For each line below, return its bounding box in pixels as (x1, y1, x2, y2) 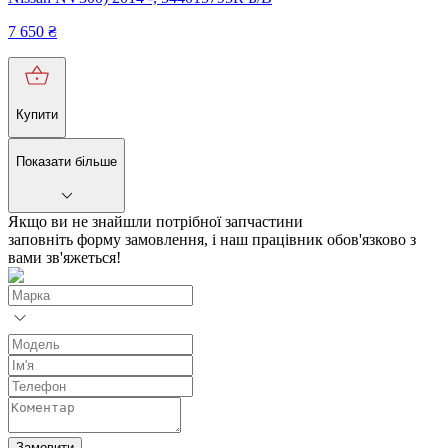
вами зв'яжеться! (8, 248, 121, 266)
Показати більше (16, 154, 117, 170)
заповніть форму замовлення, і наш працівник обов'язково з (8, 230, 416, 248)
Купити (16, 106, 58, 122)
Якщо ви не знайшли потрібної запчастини (8, 212, 303, 230)
